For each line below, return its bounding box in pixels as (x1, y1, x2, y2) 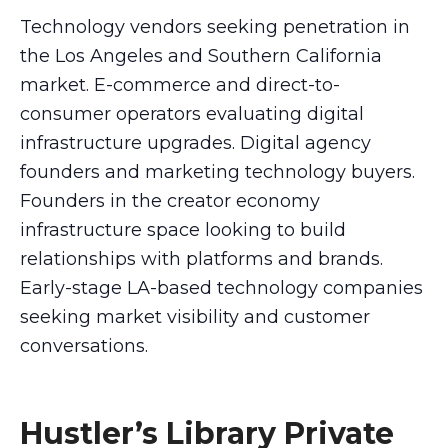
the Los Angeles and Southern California (20, 45, 382, 68)
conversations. (20, 335, 148, 358)
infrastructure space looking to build (20, 219, 346, 242)
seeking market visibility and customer (20, 306, 370, 329)
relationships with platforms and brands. (20, 248, 383, 271)
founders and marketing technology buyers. (20, 161, 415, 184)
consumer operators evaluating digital (20, 103, 364, 126)
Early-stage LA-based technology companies (20, 277, 423, 300)
